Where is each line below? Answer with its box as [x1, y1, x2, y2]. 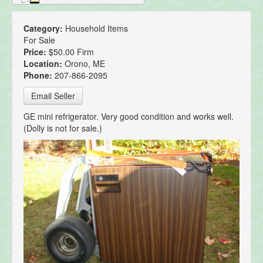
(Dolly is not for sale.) [23, 122, 102, 134]
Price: [23, 46, 49, 58]
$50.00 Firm [49, 46, 94, 58]
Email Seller [31, 90, 75, 102]
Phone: [23, 69, 55, 82]
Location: [23, 58, 65, 70]
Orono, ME [65, 58, 105, 70]
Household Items [65, 22, 128, 35]
